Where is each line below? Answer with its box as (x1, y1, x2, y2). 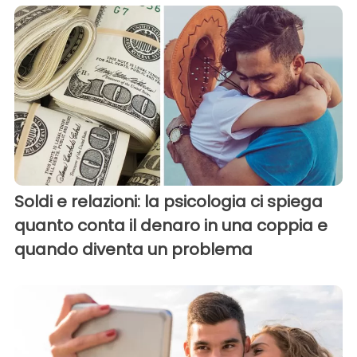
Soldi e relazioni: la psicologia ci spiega (14, 190, 323, 214)
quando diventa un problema (14, 238, 253, 261)
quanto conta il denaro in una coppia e (14, 214, 328, 237)
